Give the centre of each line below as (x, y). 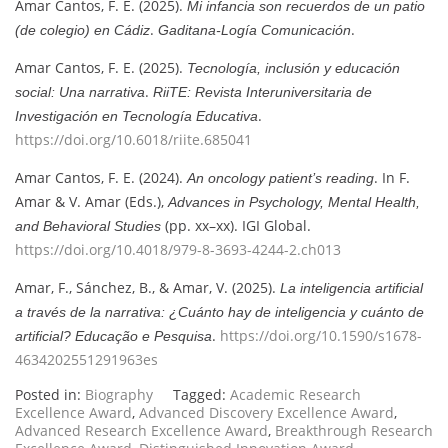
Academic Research (295, 394)
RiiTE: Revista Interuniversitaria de (262, 91)
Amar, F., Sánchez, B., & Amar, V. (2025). (147, 287)
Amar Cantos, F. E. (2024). (101, 177)
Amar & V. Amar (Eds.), (91, 201)
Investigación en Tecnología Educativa (136, 115)
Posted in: (50, 394)
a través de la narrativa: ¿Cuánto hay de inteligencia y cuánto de (219, 311)
